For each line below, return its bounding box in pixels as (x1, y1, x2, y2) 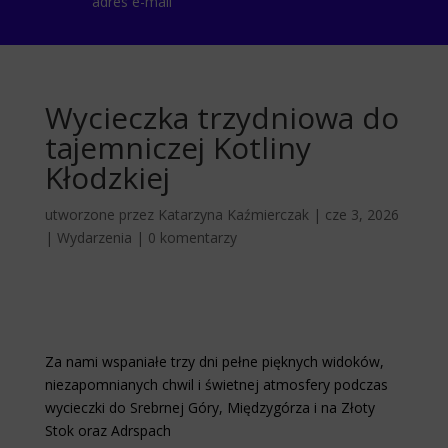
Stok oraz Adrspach (44, 421, 171, 441)
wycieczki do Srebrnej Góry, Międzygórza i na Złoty (44, 398, 375, 418)
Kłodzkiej (44, 157, 170, 199)
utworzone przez (44, 205, 158, 225)
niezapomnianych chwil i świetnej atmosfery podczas (44, 375, 388, 395)
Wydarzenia (56, 228, 132, 248)
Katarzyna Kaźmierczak (157, 205, 309, 225)
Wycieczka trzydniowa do (44, 97, 399, 139)
